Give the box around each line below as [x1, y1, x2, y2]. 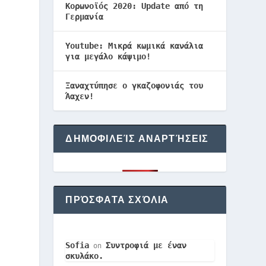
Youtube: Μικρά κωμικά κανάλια [65, 41, 204, 50]
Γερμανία [65, 12, 104, 21]
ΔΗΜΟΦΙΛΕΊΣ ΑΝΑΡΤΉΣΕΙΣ [65, 134, 209, 144]
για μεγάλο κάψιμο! [65, 52, 151, 61]
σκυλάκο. [65, 251, 104, 261]
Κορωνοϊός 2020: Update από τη [65, 1, 204, 11]
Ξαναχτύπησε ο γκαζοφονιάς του [65, 81, 204, 90]
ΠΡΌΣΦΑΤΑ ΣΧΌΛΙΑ [65, 195, 169, 205]
